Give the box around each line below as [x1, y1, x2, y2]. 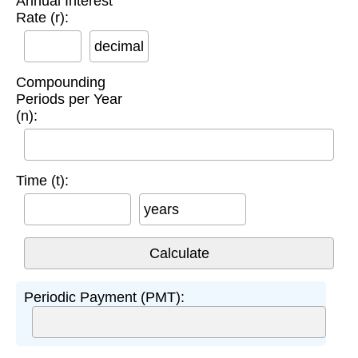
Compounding [16, 74, 105, 90]
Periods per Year [16, 90, 122, 107]
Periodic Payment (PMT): [24, 288, 185, 305]
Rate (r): [16, 9, 69, 26]
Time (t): [16, 172, 69, 189]
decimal [94, 38, 144, 54]
